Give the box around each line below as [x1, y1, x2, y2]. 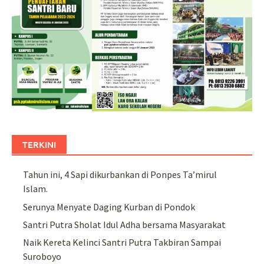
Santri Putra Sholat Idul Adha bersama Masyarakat [23, 218, 226, 230]
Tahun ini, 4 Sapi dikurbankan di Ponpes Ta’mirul [23, 169, 217, 181]
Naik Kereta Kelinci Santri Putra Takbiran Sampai [23, 236, 222, 249]
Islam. [23, 183, 48, 195]
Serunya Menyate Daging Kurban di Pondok [23, 200, 196, 213]
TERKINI [22, 138, 56, 151]
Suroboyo [23, 250, 62, 263]
